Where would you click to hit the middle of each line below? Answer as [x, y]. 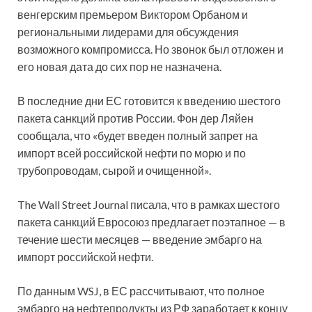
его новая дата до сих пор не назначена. [119, 67]
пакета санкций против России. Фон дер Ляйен [135, 118]
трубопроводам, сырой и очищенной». [114, 171]
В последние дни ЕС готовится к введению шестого [149, 101]
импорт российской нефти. [85, 257]
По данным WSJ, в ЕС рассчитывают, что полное [141, 291]
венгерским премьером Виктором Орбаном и [133, 15]
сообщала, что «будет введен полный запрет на [138, 136]
